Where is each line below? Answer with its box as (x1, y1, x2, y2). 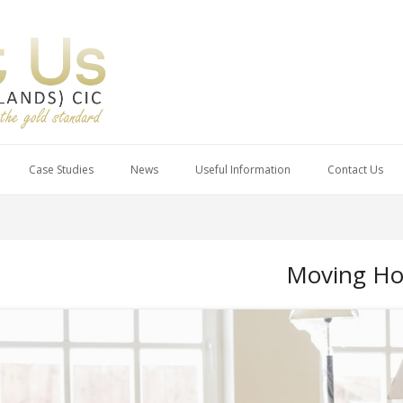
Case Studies (29, 162, 94, 177)
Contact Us (327, 162, 383, 177)
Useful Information (195, 162, 291, 177)
